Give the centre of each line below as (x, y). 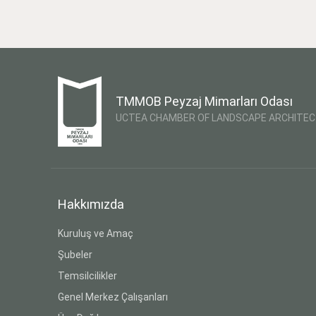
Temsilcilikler (87, 275)
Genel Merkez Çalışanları (113, 297)
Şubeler (75, 254)
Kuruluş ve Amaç (96, 233)
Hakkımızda (91, 204)
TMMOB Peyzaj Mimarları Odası (204, 101)
